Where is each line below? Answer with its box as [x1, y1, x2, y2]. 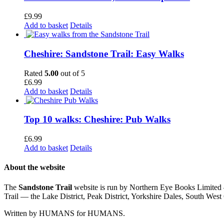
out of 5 [58, 68, 85, 77]
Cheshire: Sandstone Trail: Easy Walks [24, 48, 184, 59]
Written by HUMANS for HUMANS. [4, 208, 125, 217]
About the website [4, 163, 65, 172]
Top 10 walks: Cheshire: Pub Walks [24, 114, 170, 125]
